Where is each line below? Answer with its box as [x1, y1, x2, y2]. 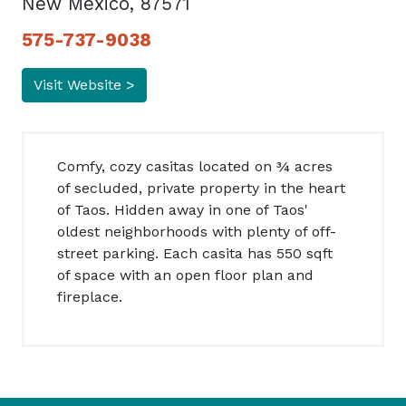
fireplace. [57, 288, 122, 306]
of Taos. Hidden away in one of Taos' [57, 201, 308, 219]
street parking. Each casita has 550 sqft [57, 245, 333, 263]
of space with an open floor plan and [57, 266, 314, 285]
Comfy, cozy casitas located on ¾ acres [57, 158, 333, 176]
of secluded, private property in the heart [57, 179, 345, 198]
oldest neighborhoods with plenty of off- [57, 223, 336, 241]
